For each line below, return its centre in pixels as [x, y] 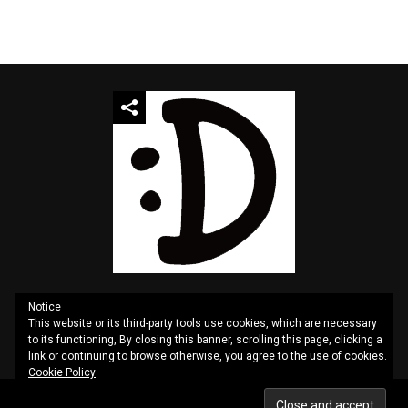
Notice [45, 307]
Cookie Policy [62, 372]
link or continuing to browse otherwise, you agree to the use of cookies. [208, 356]
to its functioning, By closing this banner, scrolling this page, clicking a [205, 340]
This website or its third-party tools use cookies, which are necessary [203, 323]
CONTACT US [234, 335]
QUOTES [103, 335]
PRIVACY [304, 335]
